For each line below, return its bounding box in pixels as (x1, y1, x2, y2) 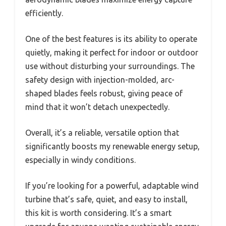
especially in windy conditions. (25, 155, 136, 165)
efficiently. (25, 9, 63, 18)
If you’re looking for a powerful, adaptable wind (25, 181, 199, 191)
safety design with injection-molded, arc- (25, 75, 175, 85)
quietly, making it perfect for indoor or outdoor (25, 48, 198, 58)
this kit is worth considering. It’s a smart (25, 208, 172, 218)
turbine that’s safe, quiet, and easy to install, (25, 195, 188, 204)
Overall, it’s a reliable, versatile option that (25, 128, 179, 138)
